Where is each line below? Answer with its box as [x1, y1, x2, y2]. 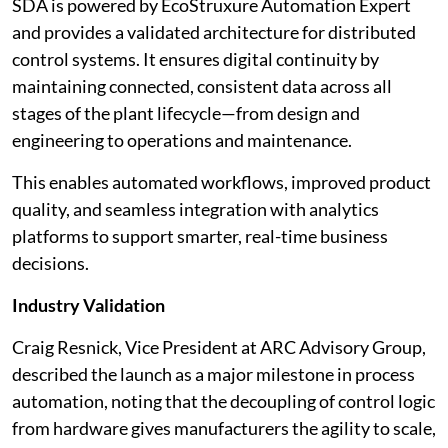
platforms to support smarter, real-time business [12, 225, 388, 247]
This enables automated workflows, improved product [12, 171, 431, 193]
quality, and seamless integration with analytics [12, 198, 379, 220]
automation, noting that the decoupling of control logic [12, 390, 435, 412]
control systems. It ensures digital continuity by [12, 48, 379, 70]
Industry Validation [12, 294, 165, 316]
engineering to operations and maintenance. [12, 129, 352, 151]
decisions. [12, 252, 89, 274]
